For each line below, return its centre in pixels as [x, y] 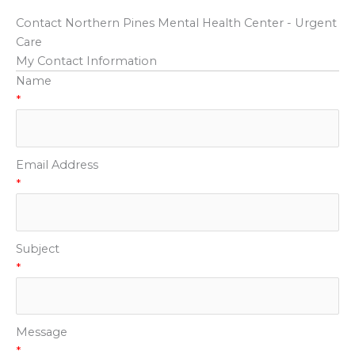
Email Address [57, 164]
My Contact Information [86, 61]
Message [42, 332]
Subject [38, 248]
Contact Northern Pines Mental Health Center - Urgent [176, 23]
